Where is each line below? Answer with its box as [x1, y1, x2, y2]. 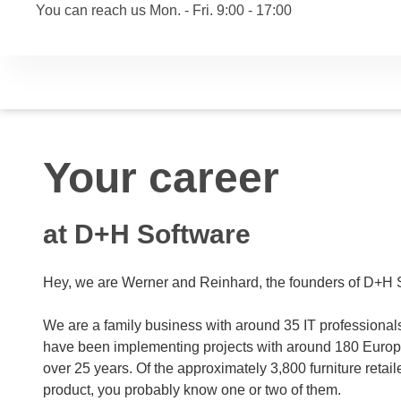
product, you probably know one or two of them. [43, 382, 341, 398]
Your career [43, 154, 279, 201]
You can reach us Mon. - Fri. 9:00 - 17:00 [36, 3, 292, 18]
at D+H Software [43, 219, 251, 249]
